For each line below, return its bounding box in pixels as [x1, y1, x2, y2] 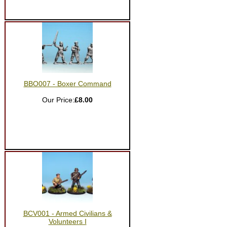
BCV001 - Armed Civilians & [23, 210, 112, 217]
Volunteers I [48, 218, 87, 225]
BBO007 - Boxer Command [23, 80, 111, 88]
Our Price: [42, 96, 74, 104]
